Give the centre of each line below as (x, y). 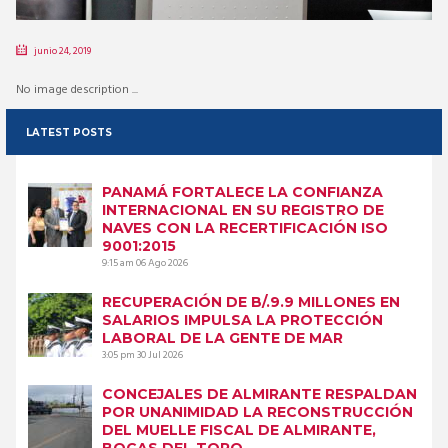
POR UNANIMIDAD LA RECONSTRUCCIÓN (257, 411)
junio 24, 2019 (62, 51)
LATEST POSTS (68, 132)
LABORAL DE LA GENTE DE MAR (222, 337)
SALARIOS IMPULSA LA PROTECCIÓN (242, 319)
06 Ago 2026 (161, 263)
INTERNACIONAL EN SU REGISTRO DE (242, 209)
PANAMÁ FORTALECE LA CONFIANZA (242, 191)
